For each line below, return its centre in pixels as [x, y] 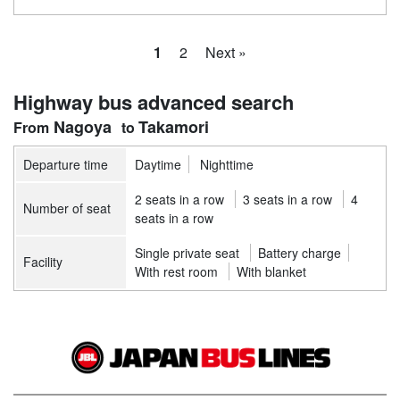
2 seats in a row [179, 199]
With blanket [271, 271]
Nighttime [227, 164]
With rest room [176, 271]
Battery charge [300, 252]
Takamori [174, 126]
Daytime [158, 164]
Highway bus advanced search [154, 101]
